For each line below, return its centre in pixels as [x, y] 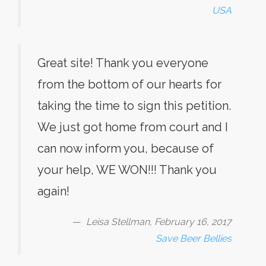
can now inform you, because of [126, 148]
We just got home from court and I [133, 127]
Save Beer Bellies [194, 238]
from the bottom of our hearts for [129, 84]
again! [53, 191]
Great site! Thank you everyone [123, 63]
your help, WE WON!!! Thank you [127, 170]
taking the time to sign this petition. [134, 106]
